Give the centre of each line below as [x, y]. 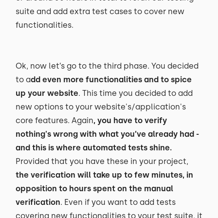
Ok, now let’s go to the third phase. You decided [107, 66]
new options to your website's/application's [101, 107]
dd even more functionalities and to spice [111, 80]
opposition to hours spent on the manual [94, 189]
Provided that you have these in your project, [102, 161]
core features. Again [54, 120]
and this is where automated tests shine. [94, 148]
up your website [47, 93]
